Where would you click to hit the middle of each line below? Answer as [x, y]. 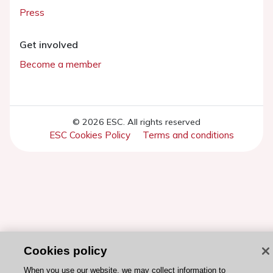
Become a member [60, 65]
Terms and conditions [188, 135]
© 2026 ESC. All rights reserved [136, 122]
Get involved [49, 45]
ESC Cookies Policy [90, 135]
